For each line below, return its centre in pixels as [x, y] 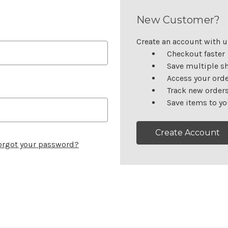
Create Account [188, 133]
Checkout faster [196, 54]
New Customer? [178, 20]
